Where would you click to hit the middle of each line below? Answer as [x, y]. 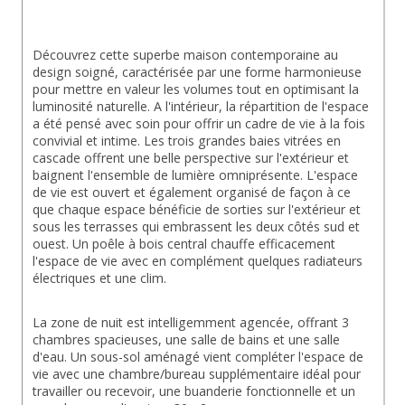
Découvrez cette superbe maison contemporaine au [187, 55]
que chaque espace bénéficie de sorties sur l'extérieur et [198, 210]
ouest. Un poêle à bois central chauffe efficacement [186, 244]
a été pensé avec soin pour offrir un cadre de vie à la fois [201, 124]
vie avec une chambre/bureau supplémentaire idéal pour [198, 374]
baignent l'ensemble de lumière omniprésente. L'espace [197, 175]
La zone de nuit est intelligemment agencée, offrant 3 [193, 323]
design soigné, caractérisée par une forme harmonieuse [199, 72]
